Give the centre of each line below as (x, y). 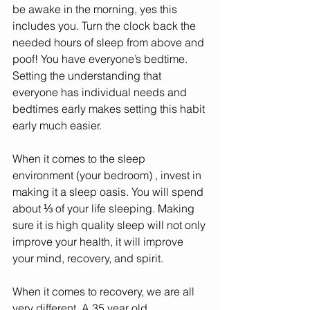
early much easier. (58, 126)
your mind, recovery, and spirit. (88, 258)
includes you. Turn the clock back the (106, 26)
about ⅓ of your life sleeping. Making (105, 209)
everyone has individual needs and (101, 92)
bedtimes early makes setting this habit (110, 109)
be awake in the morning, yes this (96, 9)
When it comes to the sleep (80, 159)
